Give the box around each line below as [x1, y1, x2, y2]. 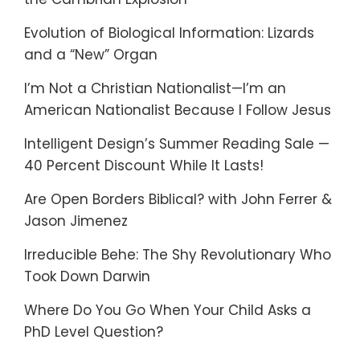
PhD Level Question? [24, 322, 163, 342]
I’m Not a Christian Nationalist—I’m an [24, 79, 286, 98]
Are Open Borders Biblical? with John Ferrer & [24, 190, 332, 209]
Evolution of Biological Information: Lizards [24, 23, 314, 43]
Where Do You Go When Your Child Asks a [24, 301, 311, 320]
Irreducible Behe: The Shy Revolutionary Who [24, 245, 331, 264]
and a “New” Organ [24, 45, 157, 64]
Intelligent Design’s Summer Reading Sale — [24, 134, 329, 153]
